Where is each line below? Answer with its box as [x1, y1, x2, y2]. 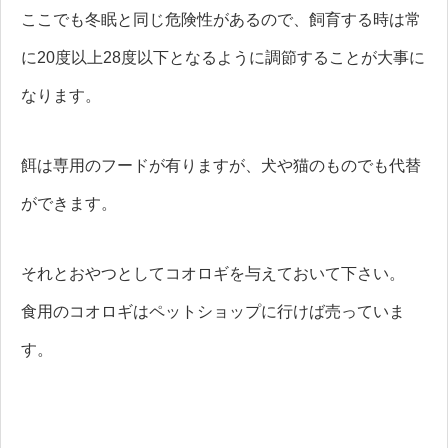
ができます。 [21, 194, 117, 212]
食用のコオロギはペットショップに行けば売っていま [21, 302, 405, 320]
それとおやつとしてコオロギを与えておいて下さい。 [21, 264, 405, 282]
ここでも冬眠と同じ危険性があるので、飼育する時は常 [21, 10, 421, 28]
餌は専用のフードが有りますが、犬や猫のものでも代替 [21, 156, 421, 174]
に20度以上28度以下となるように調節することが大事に [21, 48, 425, 66]
